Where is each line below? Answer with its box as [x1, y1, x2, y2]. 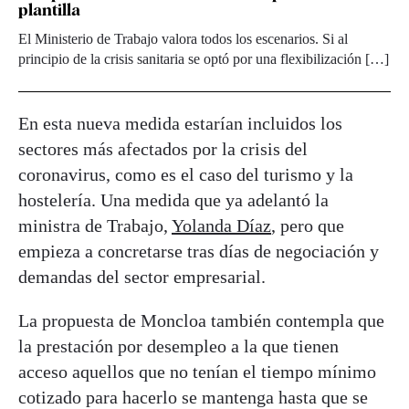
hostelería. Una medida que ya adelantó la [18, 189, 329, 210]
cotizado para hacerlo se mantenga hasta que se [18, 386, 368, 407]
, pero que [271, 215, 344, 236]
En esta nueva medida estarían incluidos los [18, 112, 342, 133]
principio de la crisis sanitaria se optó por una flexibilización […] [18, 50, 389, 67]
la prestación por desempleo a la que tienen [18, 335, 339, 356]
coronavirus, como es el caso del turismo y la [18, 163, 353, 184]
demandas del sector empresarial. [18, 266, 266, 287]
